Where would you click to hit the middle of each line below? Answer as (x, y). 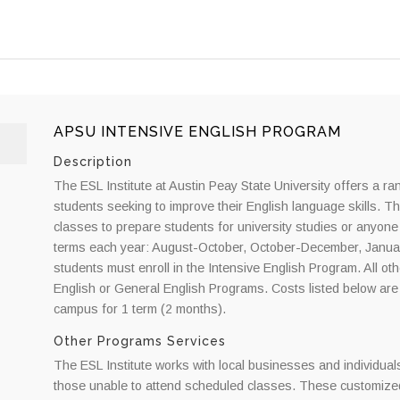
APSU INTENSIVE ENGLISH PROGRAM (197, 131)
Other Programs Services (139, 341)
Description (92, 161)
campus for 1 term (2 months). (139, 308)
